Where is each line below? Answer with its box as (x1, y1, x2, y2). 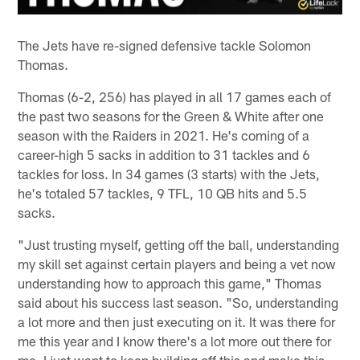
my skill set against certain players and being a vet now (18, 256, 337, 272)
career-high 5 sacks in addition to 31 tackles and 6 (18, 146, 311, 163)
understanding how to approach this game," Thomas (18, 275, 322, 292)
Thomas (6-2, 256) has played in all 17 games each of (18, 88, 332, 105)
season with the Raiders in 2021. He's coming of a (18, 127, 310, 144)
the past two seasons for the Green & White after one (18, 108, 325, 125)
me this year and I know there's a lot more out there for (18, 333, 332, 350)
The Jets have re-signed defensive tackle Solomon (18, 37, 312, 54)
